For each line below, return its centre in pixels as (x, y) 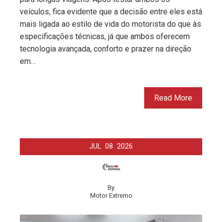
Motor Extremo (111, 196)
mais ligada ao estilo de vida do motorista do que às (111, 24)
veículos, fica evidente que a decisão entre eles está (111, 12)
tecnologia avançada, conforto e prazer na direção (106, 49)
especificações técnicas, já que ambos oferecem (105, 37)
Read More (173, 98)
